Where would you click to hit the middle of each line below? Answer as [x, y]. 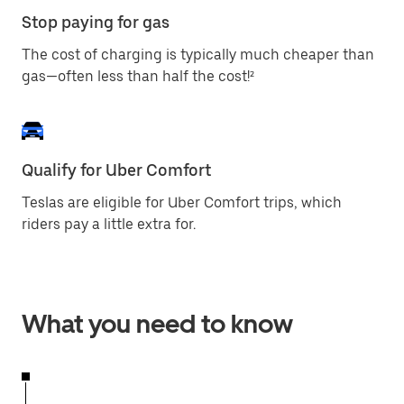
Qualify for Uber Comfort [116, 170]
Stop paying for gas [96, 22]
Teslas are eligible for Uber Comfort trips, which [182, 202]
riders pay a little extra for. [109, 224]
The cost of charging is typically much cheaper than [198, 55]
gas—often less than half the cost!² [138, 76]
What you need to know [157, 324]
